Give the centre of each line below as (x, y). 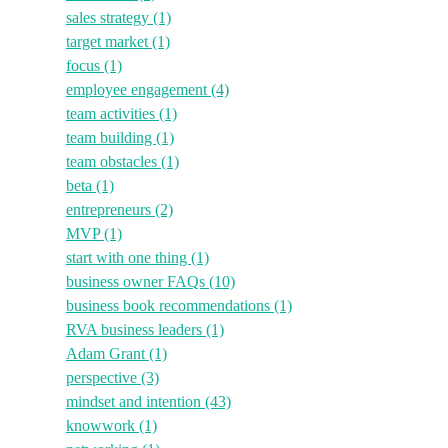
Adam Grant (107, 353)
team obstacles (113, 161)
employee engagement (138, 89)
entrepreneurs (110, 209)
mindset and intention (135, 401)
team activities (112, 113)
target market (109, 41)
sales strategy (109, 17)
